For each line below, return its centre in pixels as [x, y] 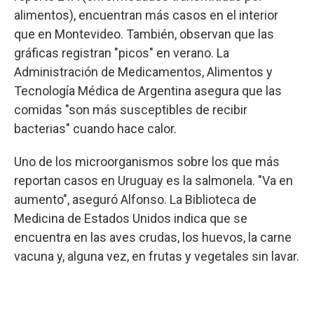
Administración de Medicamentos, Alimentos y [143, 71]
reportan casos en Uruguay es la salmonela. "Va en [153, 180]
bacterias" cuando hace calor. [95, 128]
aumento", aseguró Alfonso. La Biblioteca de [135, 199]
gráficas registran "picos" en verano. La [122, 53]
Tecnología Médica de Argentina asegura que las [148, 90]
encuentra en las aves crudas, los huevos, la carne [153, 237]
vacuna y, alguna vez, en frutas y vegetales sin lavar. [157, 256]
